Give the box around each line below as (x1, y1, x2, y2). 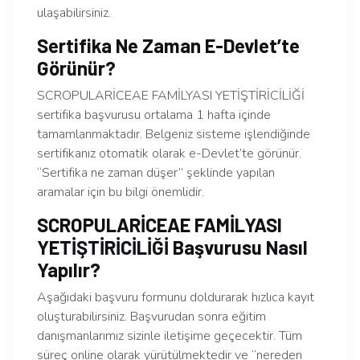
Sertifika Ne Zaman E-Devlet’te (37, 34, 300, 58)
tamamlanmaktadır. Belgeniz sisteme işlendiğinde (37, 125, 310, 144)
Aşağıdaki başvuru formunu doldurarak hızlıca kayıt (37, 288, 314, 307)
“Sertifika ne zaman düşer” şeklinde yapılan (37, 164, 275, 182)
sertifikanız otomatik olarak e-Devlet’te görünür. (37, 145, 301, 163)
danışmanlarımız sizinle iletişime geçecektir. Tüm (37, 327, 302, 346)
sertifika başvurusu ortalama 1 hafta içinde (37, 106, 271, 125)
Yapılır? (37, 258, 100, 282)
